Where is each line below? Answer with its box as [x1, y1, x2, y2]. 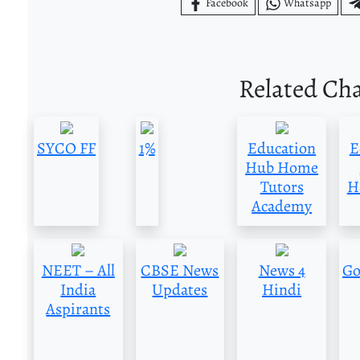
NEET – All [41, 260, 115, 282]
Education [247, 137, 317, 160]
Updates [152, 279, 208, 301]
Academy [252, 195, 313, 218]
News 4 [258, 260, 305, 282]
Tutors [260, 176, 304, 198]
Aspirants [46, 298, 111, 321]
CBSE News [141, 260, 219, 282]
